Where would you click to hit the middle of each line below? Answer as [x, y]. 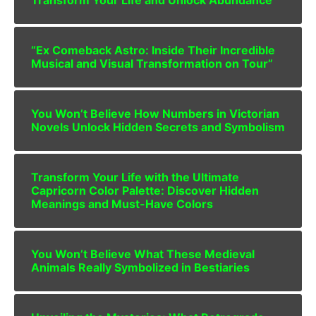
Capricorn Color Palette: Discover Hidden [145, 190]
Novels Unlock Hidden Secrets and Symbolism [158, 127]
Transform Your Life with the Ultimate [135, 177]
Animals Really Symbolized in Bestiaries [140, 267]
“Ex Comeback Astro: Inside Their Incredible [153, 50]
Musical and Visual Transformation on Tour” [152, 63]
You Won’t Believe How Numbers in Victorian [155, 113]
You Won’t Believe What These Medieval [143, 254]
